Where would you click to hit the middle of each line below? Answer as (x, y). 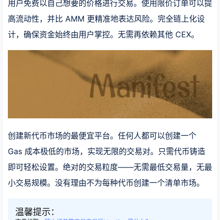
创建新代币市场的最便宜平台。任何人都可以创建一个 (102, 135)
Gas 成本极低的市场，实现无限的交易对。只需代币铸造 (107, 151)
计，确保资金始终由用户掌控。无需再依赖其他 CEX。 (103, 34)
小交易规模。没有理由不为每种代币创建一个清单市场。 (106, 182)
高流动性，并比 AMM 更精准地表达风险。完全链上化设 (106, 19)
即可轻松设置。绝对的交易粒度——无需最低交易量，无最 (110, 167)
